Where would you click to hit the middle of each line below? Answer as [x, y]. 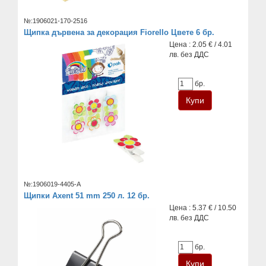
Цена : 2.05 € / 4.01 [201, 45]
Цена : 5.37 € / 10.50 [203, 208]
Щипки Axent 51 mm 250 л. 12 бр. [87, 195]
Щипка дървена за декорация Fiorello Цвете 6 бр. [119, 33]
